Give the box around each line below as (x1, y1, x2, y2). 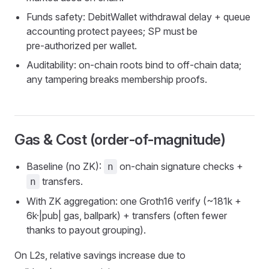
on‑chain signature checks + (117, 160, 243, 172)
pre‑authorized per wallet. (26, 40, 137, 52)
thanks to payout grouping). (26, 224, 146, 236)
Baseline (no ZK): (26, 160, 104, 172)
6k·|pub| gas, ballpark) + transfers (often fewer (26, 210, 227, 222)
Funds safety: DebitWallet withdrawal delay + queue (26, 11, 250, 23)
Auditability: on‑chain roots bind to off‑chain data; (26, 59, 241, 71)
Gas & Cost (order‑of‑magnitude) (14, 131, 226, 148)
